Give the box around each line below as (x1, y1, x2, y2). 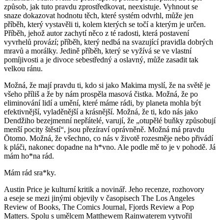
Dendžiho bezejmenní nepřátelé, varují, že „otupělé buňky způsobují (4, 116, 216, 125)
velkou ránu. (4, 64, 43, 73)
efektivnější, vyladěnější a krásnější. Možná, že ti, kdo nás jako (4, 107, 198, 116)
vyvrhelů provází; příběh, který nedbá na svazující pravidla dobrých (4, 37, 213, 46)
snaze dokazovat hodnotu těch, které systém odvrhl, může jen (4, 11, 193, 20)
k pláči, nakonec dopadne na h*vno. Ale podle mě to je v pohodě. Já (4, 142, 216, 151)
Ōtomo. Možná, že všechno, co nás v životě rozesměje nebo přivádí (4, 134, 213, 142)
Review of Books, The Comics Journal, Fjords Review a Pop (4, 202, 194, 211)
